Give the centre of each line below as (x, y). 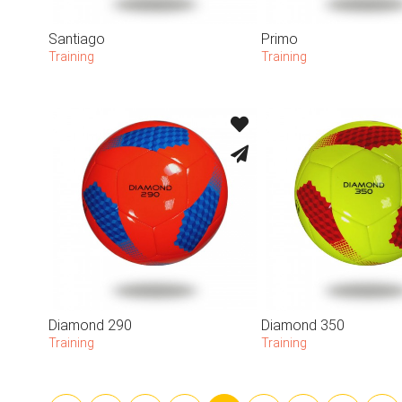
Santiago (76, 39)
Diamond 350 (302, 326)
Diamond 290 (90, 326)
